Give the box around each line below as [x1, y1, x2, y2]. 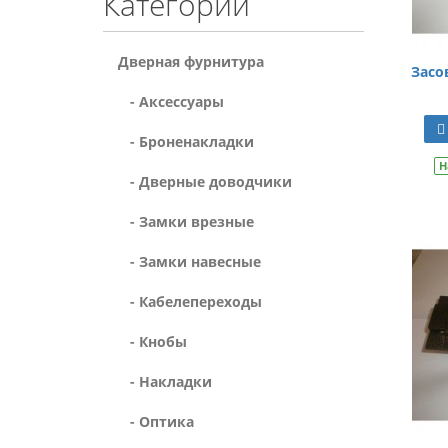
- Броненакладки [118, 132, 254, 151]
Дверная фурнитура [118, 52, 264, 71]
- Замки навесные [118, 252, 261, 271]
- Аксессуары [118, 92, 224, 111]
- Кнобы [118, 332, 187, 351]
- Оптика [118, 412, 194, 431]
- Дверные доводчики [118, 172, 292, 191]
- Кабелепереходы [118, 292, 262, 311]
